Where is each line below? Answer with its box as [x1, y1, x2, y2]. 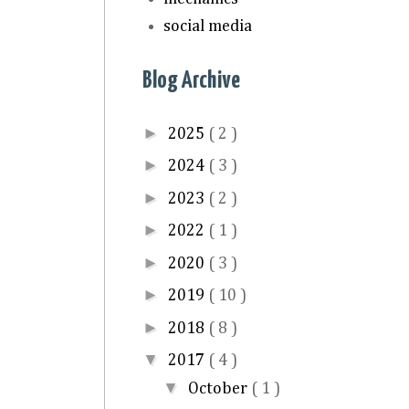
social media [163, 17, 252, 35]
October [187, 381, 251, 397]
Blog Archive [142, 68, 240, 93]
